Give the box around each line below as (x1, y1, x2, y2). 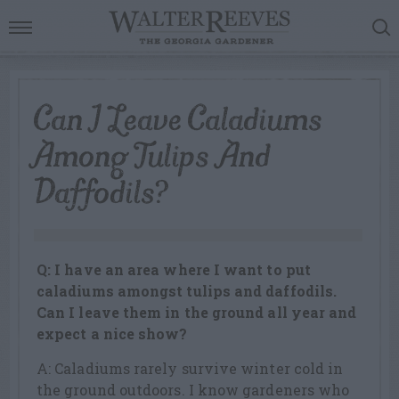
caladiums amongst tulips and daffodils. (37, 281, 338, 301)
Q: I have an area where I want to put (37, 260, 311, 280)
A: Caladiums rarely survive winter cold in (37, 359, 344, 379)
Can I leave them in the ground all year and (37, 303, 357, 322)
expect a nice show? (37, 324, 191, 344)
